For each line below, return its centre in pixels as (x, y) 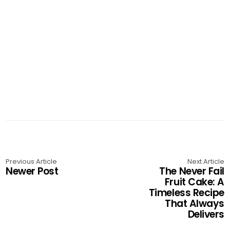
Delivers (206, 215)
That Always (195, 204)
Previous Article (32, 162)
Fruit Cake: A (194, 182)
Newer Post (32, 171)
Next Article (206, 162)
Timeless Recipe (186, 193)
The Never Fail (192, 171)
